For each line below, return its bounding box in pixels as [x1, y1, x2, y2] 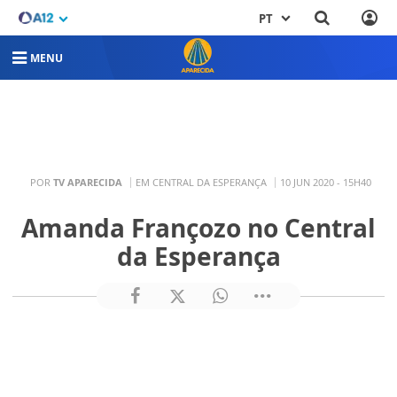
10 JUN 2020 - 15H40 [280, 175, 371, 189]
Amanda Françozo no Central [21, 211, 376, 245]
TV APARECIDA [53, 175, 122, 189]
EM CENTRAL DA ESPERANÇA [136, 175, 267, 189]
